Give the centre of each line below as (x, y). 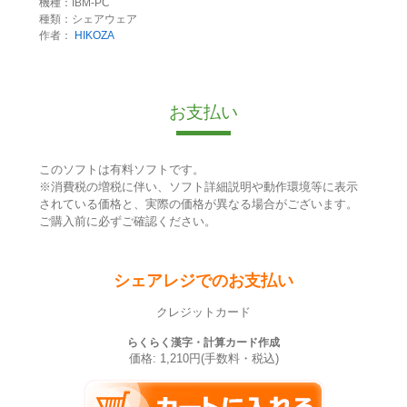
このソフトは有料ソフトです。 (121, 169)
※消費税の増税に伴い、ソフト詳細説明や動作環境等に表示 (198, 186)
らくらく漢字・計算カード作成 (203, 342)
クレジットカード (203, 313)
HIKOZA (94, 35)
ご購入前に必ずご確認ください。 (127, 221)
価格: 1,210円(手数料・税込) (203, 358)
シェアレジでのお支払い (203, 281)
